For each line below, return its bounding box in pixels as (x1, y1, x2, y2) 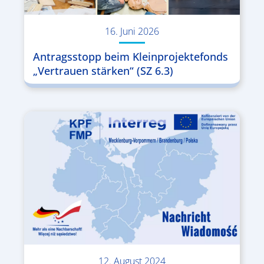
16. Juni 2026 (105, 24, 159, 38)
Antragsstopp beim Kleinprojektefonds (32, 49, 228, 64)
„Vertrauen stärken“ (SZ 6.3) (32, 63, 173, 78)
